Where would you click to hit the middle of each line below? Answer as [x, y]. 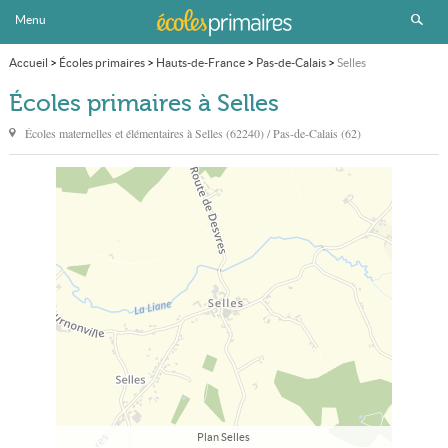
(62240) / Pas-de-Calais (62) [293, 133]
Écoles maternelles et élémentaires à [109, 133]
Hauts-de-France [200, 62]
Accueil [28, 62]
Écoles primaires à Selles [143, 103]
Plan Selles [224, 437]
